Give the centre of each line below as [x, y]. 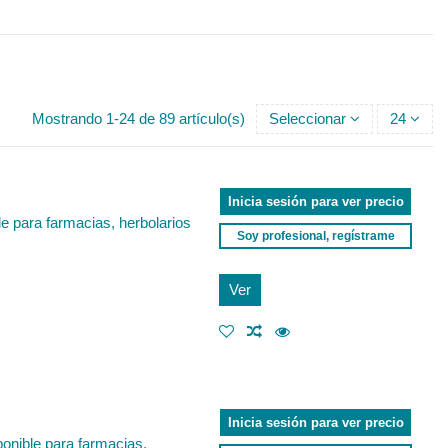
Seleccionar [307, 118]
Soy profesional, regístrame [315, 236]
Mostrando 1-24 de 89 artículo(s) [140, 118]
